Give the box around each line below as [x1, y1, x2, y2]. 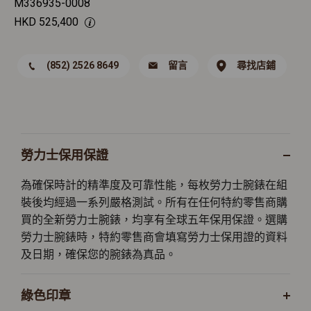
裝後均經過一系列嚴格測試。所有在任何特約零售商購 [21, 196, 287, 209]
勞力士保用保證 [21, 148, 108, 162]
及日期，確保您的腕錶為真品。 [21, 248, 176, 261]
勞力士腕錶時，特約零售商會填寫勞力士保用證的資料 [21, 230, 287, 244]
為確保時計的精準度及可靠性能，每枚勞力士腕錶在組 [21, 178, 287, 192]
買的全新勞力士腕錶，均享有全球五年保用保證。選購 [21, 213, 287, 226]
